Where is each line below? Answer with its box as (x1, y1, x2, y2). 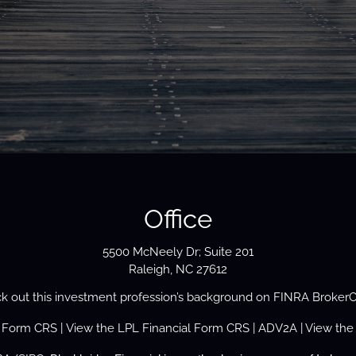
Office (143, 203, 212, 234)
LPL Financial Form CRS (117, 321, 250, 336)
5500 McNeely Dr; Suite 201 (102, 245, 253, 260)
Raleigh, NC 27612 (128, 262, 227, 277)
